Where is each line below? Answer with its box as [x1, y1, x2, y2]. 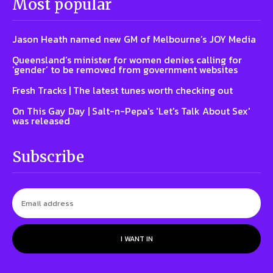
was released [12, 113, 70, 129]
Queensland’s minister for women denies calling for [12, 52, 242, 68]
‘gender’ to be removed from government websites [12, 62, 238, 77]
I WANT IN [120, 233, 153, 245]
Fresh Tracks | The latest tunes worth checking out [12, 83, 233, 98]
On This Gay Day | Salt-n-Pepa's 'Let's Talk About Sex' [12, 104, 250, 119]
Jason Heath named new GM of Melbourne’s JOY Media [12, 32, 256, 47]
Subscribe [12, 147, 84, 167]
